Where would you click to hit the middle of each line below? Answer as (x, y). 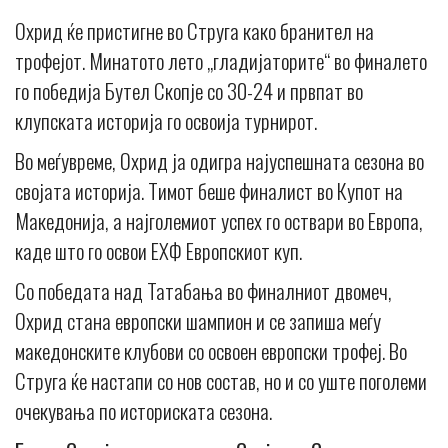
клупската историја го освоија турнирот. (166, 121)
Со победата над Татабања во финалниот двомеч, (203, 291)
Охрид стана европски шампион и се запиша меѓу (198, 321)
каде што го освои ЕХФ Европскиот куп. (158, 251)
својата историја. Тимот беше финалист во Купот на (209, 191)
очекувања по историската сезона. (143, 411)
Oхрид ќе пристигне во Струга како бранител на (194, 31)
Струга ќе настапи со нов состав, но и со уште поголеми (221, 381)
